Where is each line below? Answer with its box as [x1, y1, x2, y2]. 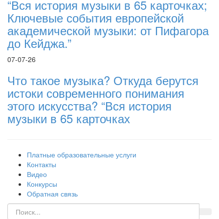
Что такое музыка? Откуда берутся [7, 71, 198, 88]
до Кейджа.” [7, 34, 71, 51]
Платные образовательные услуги [27, 150, 136, 159]
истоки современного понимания [7, 84, 184, 101]
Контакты [27, 159, 56, 169]
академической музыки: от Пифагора [7, 22, 209, 39]
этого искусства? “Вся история [7, 97, 172, 114]
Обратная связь [27, 189, 78, 198]
